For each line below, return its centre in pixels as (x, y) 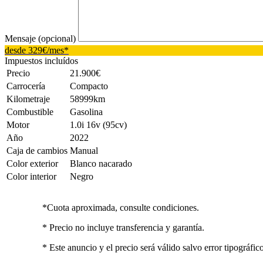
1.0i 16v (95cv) (98, 124)
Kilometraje (28, 99)
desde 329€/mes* (37, 50)
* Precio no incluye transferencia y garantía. (123, 227)
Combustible (30, 112)
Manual (84, 150)
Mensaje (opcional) (41, 38)
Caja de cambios (37, 150)
